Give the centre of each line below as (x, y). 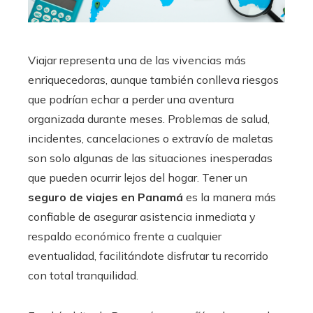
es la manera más (230, 197)
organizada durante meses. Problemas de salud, (149, 119)
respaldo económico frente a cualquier (125, 236)
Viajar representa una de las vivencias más (137, 60)
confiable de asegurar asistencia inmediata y (142, 217)
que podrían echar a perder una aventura (131, 100)
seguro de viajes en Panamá (105, 197)
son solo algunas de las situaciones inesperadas (150, 158)
